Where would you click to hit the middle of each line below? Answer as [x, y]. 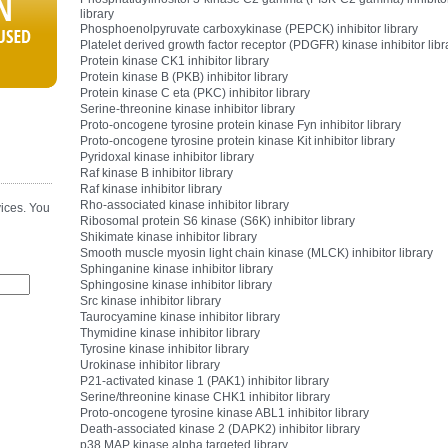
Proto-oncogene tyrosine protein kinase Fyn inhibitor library [241, 125]
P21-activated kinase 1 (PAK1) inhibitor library [205, 381]
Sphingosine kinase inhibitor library [176, 285]
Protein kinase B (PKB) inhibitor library [184, 77]
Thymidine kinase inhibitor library [170, 333]
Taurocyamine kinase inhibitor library [180, 317]
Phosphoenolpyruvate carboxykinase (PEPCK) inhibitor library [249, 29]
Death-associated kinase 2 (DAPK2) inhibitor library [220, 429]
